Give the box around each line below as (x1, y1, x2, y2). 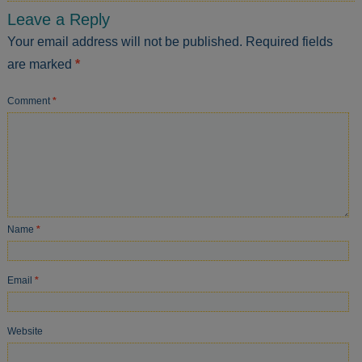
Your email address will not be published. (7, 35, 243, 49)
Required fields (246, 35, 334, 49)
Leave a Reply (7, 11, 111, 29)
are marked (7, 57, 76, 72)
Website (7, 326, 44, 338)
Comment (7, 95, 53, 107)
